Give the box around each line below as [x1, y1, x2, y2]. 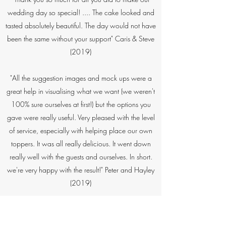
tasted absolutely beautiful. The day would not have [6, 21, 156, 30]
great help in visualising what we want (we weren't [7, 86, 155, 96]
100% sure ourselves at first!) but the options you [11, 99, 151, 109]
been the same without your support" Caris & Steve [7, 34, 154, 43]
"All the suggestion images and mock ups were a [10, 73, 152, 83]
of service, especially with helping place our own [9, 126, 152, 135]
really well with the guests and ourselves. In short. [9, 152, 152, 161]
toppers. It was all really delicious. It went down [11, 139, 151, 148]
